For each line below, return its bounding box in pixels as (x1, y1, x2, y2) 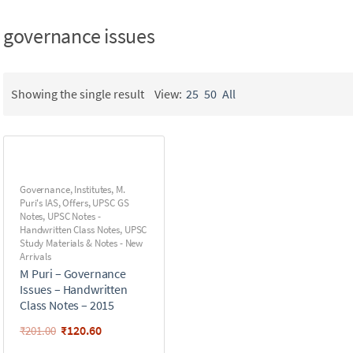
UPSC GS (92, 195, 129, 210)
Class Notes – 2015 (20, 296, 115, 313)
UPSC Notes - (47, 209, 101, 223)
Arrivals (20, 249, 51, 263)
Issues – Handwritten (20, 281, 128, 297)
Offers (62, 195, 88, 210)
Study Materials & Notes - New (20, 236, 143, 250)
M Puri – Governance (20, 265, 126, 281)
